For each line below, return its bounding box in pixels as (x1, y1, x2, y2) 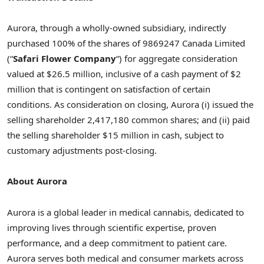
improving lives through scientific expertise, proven (7, 221, 216, 233)
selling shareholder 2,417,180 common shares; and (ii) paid (7, 114, 250, 126)
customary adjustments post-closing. (7, 144, 157, 157)
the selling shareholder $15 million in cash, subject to (7, 129, 224, 141)
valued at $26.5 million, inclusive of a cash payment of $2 (7, 68, 241, 80)
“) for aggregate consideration (116, 52, 237, 65)
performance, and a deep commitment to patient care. (7, 236, 227, 249)
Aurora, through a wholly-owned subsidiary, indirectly (7, 22, 226, 34)
